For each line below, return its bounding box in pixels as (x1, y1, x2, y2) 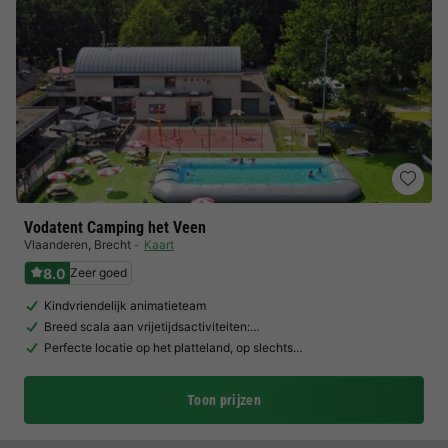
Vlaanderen (24, 237, 88, 252)
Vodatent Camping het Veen (24, 218, 206, 237)
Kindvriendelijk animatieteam (44, 298, 206, 313)
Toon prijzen (186, 392, 262, 408)
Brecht (94, 237, 131, 252)
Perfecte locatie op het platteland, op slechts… (44, 340, 303, 355)
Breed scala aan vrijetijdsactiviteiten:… (44, 319, 260, 334)
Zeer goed (70, 265, 127, 280)
